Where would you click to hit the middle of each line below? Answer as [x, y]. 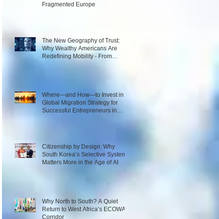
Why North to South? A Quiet [70, 201]
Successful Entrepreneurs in [79, 110]
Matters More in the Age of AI [80, 162]
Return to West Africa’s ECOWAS [86, 209]
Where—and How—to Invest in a [85, 95]
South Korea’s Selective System [84, 154]
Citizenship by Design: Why [78, 147]
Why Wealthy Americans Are [80, 48]
